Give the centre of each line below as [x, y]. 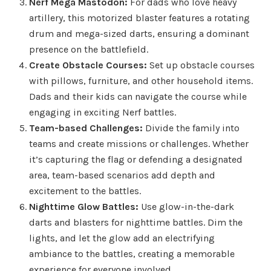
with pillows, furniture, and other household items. [141, 80]
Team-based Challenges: [86, 128]
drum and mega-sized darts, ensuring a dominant [139, 33]
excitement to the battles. [85, 191]
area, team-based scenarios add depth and [122, 175]
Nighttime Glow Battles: [84, 206]
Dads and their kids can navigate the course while [138, 96]
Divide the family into [191, 128]
